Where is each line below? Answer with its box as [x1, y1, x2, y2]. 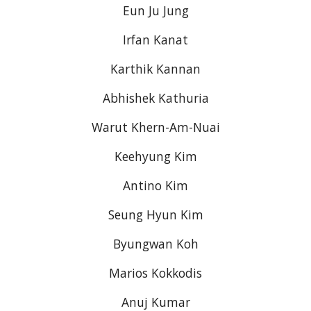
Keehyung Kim [114, 148, 197, 165]
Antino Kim [123, 177, 188, 194]
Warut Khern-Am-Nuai [91, 119, 220, 135]
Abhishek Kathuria [102, 90, 209, 106]
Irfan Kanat [123, 31, 188, 48]
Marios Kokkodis [109, 264, 202, 281]
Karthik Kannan [110, 60, 201, 77]
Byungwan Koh [112, 235, 199, 252]
